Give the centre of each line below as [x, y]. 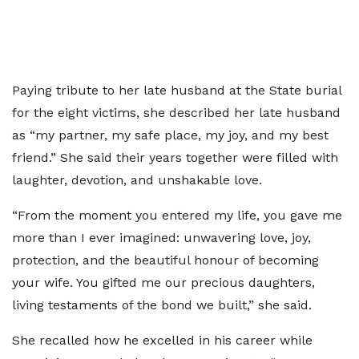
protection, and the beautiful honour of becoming [165, 260]
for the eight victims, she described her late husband [176, 113]
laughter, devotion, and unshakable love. [137, 180]
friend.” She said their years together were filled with [175, 157]
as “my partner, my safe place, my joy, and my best [170, 135]
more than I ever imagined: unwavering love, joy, [161, 238]
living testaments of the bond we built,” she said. [162, 305]
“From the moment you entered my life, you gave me [177, 215]
